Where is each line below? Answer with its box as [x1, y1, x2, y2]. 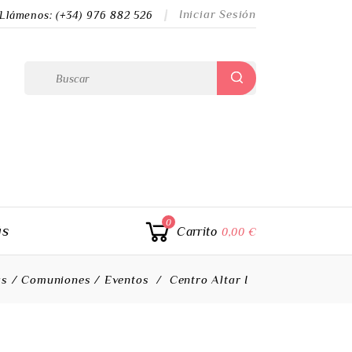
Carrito [177, 225, 217, 239]
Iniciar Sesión [178, 7, 256, 20]
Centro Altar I [169, 273, 248, 286]
